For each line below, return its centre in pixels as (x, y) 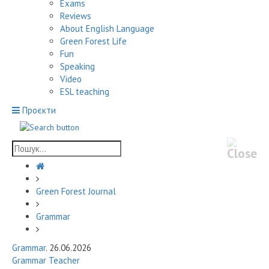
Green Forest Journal (76, 192)
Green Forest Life (93, 41)
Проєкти (39, 110)
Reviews (76, 16)
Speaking (77, 66)
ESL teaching (85, 91)
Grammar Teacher (46, 261)
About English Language (107, 28)
